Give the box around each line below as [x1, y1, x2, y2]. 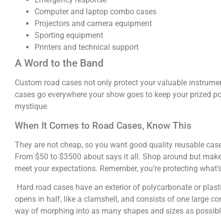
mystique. [15, 102, 49, 111]
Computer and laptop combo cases [35, 7, 156, 17]
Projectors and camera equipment [35, 19, 152, 29]
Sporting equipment [35, 31, 103, 40]
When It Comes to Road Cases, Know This [15, 119, 191, 131]
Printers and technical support [35, 42, 139, 52]
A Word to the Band [15, 57, 104, 70]
